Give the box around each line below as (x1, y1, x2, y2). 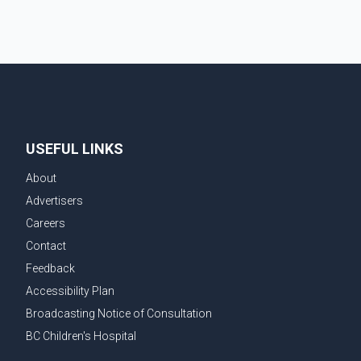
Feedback (26, 262, 75, 276)
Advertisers (26, 194, 83, 208)
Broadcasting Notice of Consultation (26, 307, 212, 321)
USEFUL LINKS (26, 140, 123, 158)
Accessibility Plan (26, 284, 114, 298)
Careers (26, 217, 65, 230)
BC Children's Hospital (26, 330, 136, 343)
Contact (26, 239, 66, 253)
